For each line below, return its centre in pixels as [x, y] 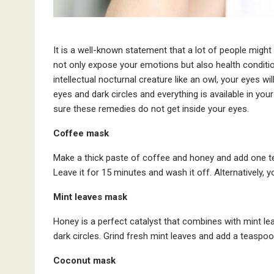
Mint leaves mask [90, 197]
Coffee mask [81, 133]
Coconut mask [84, 260]
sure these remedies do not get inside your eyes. [151, 109]
